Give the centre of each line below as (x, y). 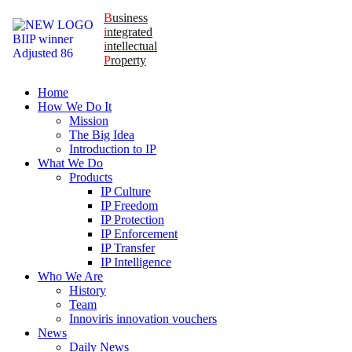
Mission (89, 121)
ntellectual (132, 46)
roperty (128, 60)
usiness (130, 18)
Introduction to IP (113, 149)
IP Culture (126, 191)
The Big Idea (102, 135)
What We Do (70, 163)
